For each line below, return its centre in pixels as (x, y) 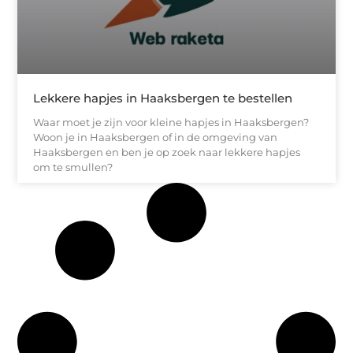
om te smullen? (73, 167)
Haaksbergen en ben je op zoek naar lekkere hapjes (167, 152)
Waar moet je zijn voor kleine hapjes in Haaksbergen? (171, 122)
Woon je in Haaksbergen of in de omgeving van (156, 137)
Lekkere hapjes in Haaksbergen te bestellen (163, 98)
